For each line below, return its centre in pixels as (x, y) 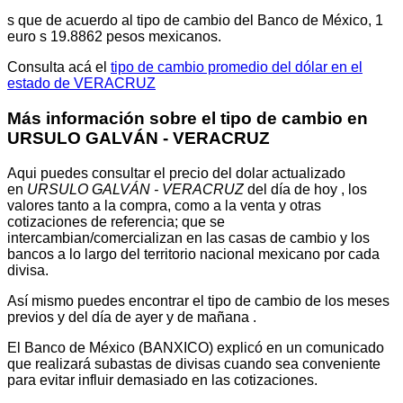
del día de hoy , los (305, 189)
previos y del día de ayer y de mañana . (132, 317)
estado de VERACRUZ (81, 84)
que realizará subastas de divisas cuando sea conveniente (194, 363)
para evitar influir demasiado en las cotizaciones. (162, 380)
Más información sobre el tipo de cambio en (188, 118)
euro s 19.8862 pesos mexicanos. (114, 37)
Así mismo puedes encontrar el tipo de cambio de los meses (198, 300)
